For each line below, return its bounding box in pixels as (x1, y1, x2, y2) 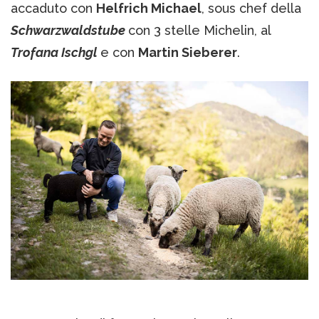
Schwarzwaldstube (11, 22, 128, 38)
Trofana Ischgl (11, 44, 100, 60)
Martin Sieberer (138, 44, 237, 60)
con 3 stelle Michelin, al (128, 22, 271, 38)
